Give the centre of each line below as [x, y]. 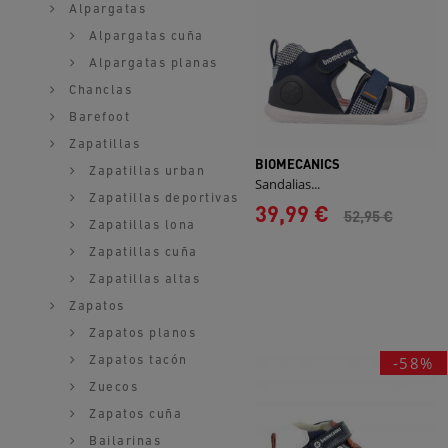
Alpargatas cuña [144, 36]
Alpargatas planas [151, 63]
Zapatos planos [140, 333]
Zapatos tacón [136, 360]
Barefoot [97, 117]
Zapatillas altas [142, 279]
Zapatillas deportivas [161, 198]
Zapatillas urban [144, 171]
